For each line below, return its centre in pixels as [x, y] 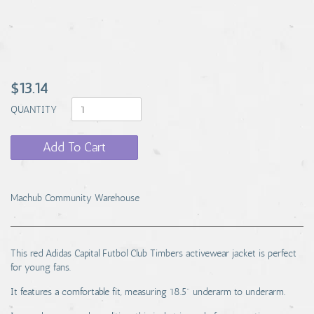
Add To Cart [74, 147]
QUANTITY [35, 109]
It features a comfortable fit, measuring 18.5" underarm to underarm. [148, 292]
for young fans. [41, 267]
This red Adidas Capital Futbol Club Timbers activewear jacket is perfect [153, 253]
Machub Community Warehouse [75, 198]
